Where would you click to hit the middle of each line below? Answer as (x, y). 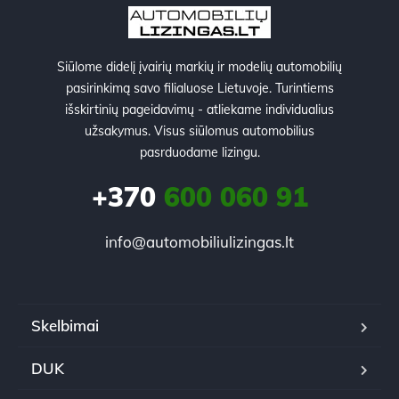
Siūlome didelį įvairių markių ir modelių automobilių (199, 66)
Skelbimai (65, 325)
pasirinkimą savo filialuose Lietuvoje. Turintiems (199, 88)
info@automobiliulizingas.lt (199, 241)
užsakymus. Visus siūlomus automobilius (199, 130)
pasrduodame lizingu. (199, 152)
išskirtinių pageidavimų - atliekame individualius (199, 109)
